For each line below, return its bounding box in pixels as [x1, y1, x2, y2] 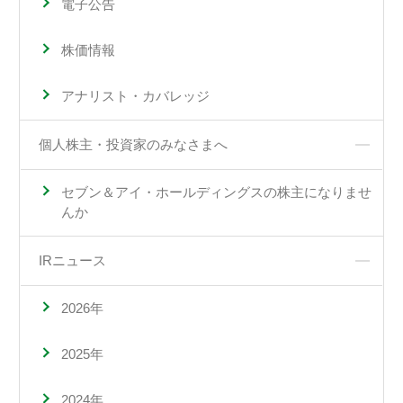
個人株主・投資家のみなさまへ [38, 136, 228, 152]
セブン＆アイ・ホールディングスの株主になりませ [60, 184, 372, 201]
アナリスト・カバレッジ [60, 88, 210, 104]
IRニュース [38, 252, 106, 268]
